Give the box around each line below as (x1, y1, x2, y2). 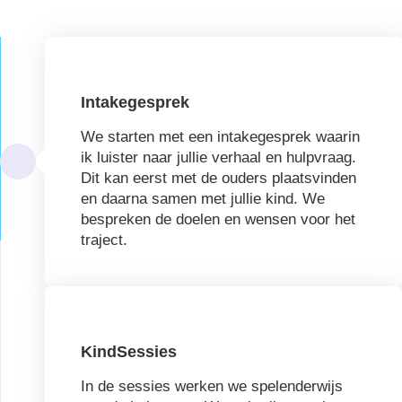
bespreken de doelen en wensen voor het (81, 211, 355, 229)
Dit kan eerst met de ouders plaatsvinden (81, 170, 356, 188)
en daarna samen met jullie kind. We (81, 190, 325, 208)
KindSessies (81, 343, 177, 362)
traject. (81, 232, 127, 249)
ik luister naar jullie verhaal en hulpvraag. (81, 149, 356, 167)
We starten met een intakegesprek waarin (81, 128, 360, 146)
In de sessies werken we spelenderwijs (81, 378, 343, 396)
